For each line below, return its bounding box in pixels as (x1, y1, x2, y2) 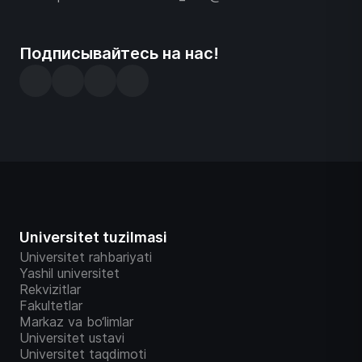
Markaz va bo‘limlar (19, 314, 133, 330)
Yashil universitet (19, 265, 120, 282)
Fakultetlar (19, 297, 82, 314)
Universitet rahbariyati (19, 249, 152, 266)
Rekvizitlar (19, 281, 81, 298)
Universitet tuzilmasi (19, 229, 167, 246)
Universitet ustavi (19, 330, 124, 347)
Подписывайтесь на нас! (19, 44, 219, 64)
